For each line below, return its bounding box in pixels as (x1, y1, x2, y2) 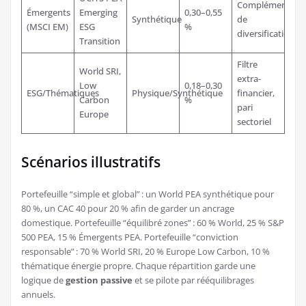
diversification (236, 27, 294, 40)
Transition (79, 34, 120, 47)
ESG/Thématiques (26, 86, 99, 99)
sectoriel (236, 115, 271, 128)
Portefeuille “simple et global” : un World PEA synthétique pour (21, 187, 274, 200)
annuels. (21, 288, 55, 301)
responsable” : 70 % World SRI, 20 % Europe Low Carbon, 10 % (21, 245, 270, 258)
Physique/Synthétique (131, 86, 223, 99)
